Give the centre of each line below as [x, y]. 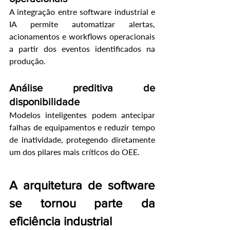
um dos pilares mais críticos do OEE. [74, 152]
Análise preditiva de [82, 88]
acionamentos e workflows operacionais [82, 36]
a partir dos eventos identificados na [82, 49]
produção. [27, 61]
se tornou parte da [82, 203]
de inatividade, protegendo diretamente [82, 140]
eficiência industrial [61, 221]
